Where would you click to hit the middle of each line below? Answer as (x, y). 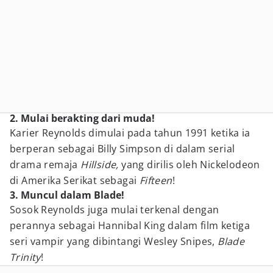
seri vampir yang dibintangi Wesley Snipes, (114, 241)
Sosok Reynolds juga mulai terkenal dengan (115, 210)
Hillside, (101, 165)
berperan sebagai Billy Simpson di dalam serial (122, 149)
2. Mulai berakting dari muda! (82, 118)
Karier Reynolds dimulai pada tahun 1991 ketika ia (130, 133)
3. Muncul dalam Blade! (67, 195)
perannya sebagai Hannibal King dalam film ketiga (130, 225)
